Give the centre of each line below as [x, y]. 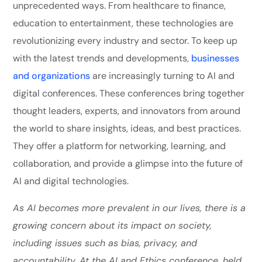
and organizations [52, 75]
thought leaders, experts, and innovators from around [127, 111]
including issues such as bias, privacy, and [105, 243]
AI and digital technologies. [71, 181]
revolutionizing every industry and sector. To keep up [125, 40]
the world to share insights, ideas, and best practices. [127, 128]
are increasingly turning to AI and [163, 75]
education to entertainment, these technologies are [123, 23]
